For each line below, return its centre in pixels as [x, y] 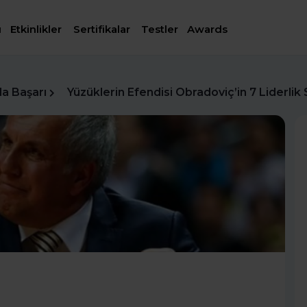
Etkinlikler [36, 29]
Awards [208, 29]
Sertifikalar [101, 29]
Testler [160, 29]
